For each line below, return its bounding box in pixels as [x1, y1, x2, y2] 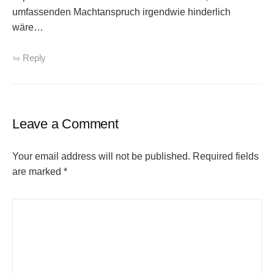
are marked [12, 166, 64, 177]
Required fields [193, 151, 259, 162]
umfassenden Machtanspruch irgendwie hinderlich [12, 6, 231, 17]
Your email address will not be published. [12, 151, 190, 162]
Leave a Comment [12, 116, 119, 132]
